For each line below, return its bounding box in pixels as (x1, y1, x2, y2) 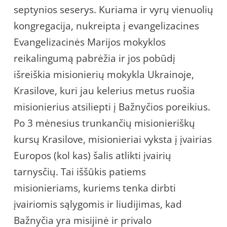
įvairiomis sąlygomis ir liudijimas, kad (14, 197, 182, 211)
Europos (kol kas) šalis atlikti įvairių (14, 148, 171, 162)
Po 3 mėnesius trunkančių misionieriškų (14, 116, 195, 130)
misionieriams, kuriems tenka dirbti (14, 181, 176, 195)
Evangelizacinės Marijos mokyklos (14, 35, 166, 49)
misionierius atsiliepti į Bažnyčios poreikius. (14, 100, 210, 113)
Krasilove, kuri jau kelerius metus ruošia (14, 84, 195, 97)
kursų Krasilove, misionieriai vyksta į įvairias (14, 132, 212, 146)
